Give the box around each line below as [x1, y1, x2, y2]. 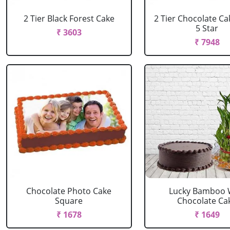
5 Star [196, 23, 219, 34]
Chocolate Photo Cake [26, 185, 112, 197]
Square [55, 195, 83, 206]
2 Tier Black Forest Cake [23, 13, 114, 24]
